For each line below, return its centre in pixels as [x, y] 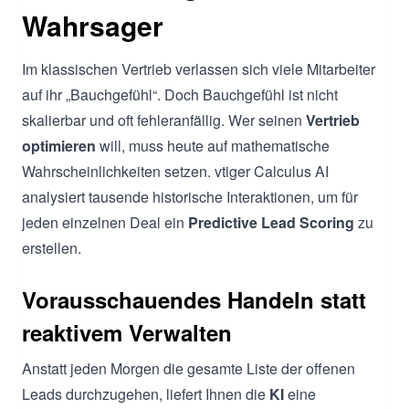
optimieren [59, 145]
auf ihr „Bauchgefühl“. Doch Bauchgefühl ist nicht [180, 94]
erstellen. [52, 247]
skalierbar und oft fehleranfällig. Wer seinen [164, 120]
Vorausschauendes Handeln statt [194, 299]
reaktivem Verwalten [127, 332]
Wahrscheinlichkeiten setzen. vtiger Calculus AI [175, 171]
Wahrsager [93, 25]
